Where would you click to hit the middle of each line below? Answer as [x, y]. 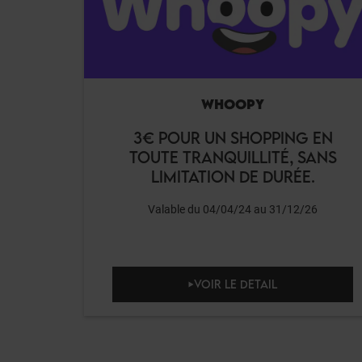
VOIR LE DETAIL [236, 284]
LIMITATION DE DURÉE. [233, 177]
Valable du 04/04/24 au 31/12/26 [233, 209]
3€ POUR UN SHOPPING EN [233, 138]
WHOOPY [233, 104]
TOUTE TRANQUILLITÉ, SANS [233, 157]
